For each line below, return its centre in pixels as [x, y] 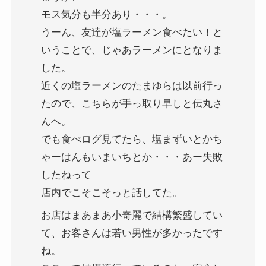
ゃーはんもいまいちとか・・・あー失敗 [132, 157]
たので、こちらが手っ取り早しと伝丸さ [132, 103]
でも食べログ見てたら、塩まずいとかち [132, 139]
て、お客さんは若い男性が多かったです [132, 233]
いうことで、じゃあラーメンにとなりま [132, 50]
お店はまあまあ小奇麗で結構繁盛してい [132, 216]
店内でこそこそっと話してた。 [111, 192]
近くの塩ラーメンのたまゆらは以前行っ [132, 85]
